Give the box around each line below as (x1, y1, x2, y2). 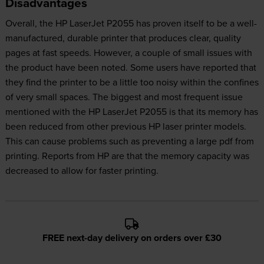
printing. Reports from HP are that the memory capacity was (5, 149, 249, 163)
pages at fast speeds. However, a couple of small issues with (5, 46, 252, 60)
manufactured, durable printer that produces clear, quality (5, 31, 241, 45)
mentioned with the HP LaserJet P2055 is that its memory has (5, 105, 258, 118)
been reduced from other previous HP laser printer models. (5, 120, 246, 133)
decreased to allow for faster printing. (5, 164, 159, 177)
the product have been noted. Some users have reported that (5, 61, 256, 74)
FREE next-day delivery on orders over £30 (42, 231, 222, 245)
